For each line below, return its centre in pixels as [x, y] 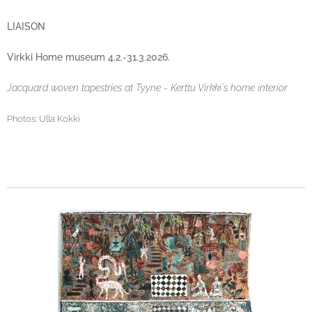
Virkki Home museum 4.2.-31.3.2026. [90, 57]
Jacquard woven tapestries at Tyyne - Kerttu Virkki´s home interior [147, 88]
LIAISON [26, 26]
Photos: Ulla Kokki [44, 119]
